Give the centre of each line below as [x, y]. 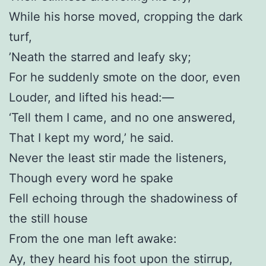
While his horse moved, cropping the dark [126, 16]
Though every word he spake [91, 178]
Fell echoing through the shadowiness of [123, 198]
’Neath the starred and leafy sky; [100, 57]
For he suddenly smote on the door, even [125, 77]
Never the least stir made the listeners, [118, 158]
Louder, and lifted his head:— [91, 97]
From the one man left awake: [93, 238]
